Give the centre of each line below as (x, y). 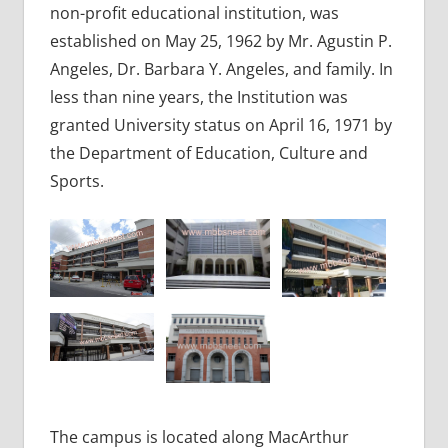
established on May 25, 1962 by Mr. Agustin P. (220, 40)
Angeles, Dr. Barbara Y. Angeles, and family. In (221, 68)
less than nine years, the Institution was (198, 96)
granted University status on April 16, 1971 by (220, 124)
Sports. (76, 180)
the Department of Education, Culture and (208, 152)
